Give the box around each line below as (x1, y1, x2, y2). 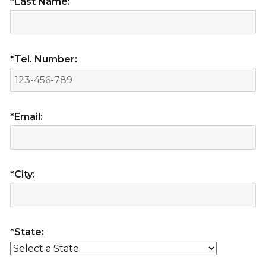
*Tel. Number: (9, 53, 77, 65)
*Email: (9, 110, 43, 122)
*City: (9, 168, 35, 180)
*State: (9, 226, 44, 237)
